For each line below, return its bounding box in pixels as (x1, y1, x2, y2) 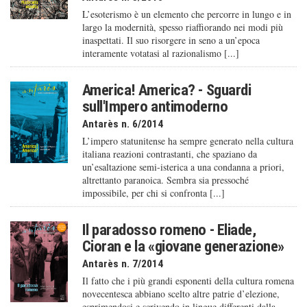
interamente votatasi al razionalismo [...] (82, 47, 239, 60)
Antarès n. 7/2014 (82, 258, 163, 271)
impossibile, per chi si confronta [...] (82, 186, 225, 200)
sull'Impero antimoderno (82, 97, 228, 116)
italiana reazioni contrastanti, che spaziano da (82, 147, 257, 161)
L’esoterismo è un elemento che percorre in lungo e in (82, 8, 291, 21)
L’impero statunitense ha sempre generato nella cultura (82, 134, 293, 148)
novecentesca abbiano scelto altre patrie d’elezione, (82, 287, 280, 301)
